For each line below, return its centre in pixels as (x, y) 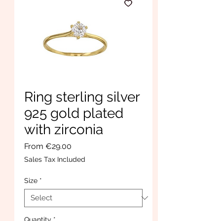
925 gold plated (74, 113)
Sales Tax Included (55, 159)
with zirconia (64, 129)
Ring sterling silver (82, 97)
